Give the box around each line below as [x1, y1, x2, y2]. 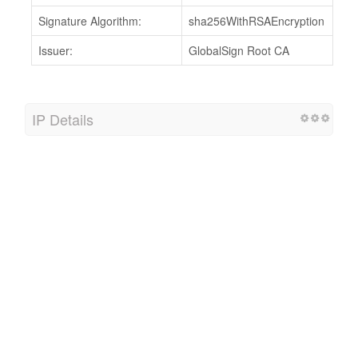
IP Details [32, 109, 93, 129]
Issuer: [38, 42, 73, 58]
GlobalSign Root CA [189, 42, 289, 58]
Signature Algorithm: [38, 13, 141, 29]
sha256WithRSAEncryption [189, 13, 324, 29]
